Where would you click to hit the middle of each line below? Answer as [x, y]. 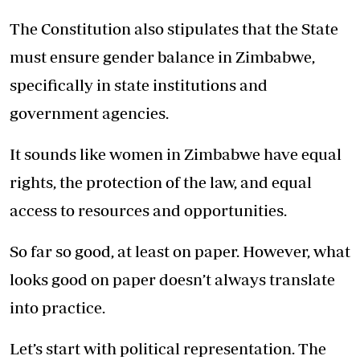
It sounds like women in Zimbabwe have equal [176, 154]
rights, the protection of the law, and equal [161, 182]
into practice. [57, 308]
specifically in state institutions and [139, 85]
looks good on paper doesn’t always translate [172, 280]
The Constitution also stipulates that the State [174, 29]
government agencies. [89, 113]
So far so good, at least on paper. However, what [180, 252]
